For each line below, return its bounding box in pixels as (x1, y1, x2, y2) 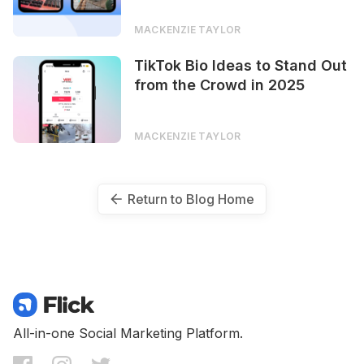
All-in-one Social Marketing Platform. (13, 324, 243, 341)
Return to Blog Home (128, 191, 255, 207)
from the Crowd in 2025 (134, 76, 305, 94)
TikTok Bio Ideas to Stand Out (134, 57, 348, 75)
